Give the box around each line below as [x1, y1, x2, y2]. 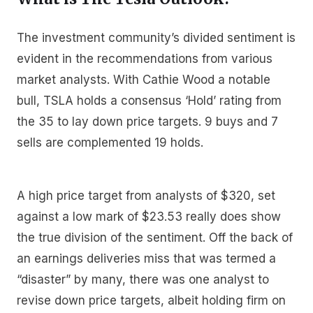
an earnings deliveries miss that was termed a [17, 251, 276, 265]
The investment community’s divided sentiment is [17, 31, 296, 45]
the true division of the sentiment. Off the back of [17, 230, 293, 245]
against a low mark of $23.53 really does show [17, 209, 281, 224]
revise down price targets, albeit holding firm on [17, 293, 286, 307]
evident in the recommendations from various [17, 52, 272, 66]
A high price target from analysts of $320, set [17, 188, 275, 203]
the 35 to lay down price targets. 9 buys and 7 [17, 115, 278, 129]
